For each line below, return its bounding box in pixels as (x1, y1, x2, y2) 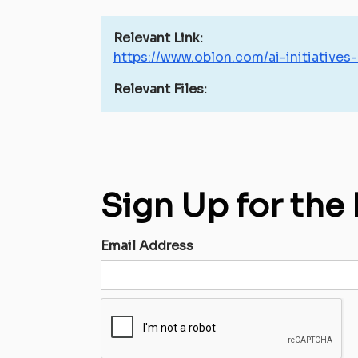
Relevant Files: (113, 81, 207, 97)
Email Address (101, 237, 193, 254)
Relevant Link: (113, 30, 203, 46)
